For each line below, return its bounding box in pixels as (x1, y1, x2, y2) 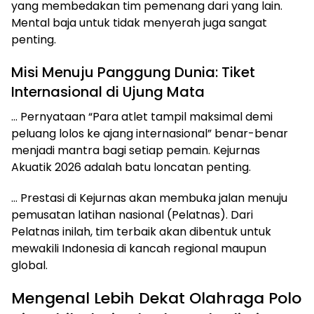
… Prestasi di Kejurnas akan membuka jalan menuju (11, 189, 287, 206)
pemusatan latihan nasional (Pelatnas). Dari (11, 206, 253, 223)
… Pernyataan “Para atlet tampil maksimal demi (11, 108, 273, 125)
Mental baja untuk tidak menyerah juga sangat (11, 14, 267, 31)
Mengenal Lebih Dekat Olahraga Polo (11, 287, 301, 309)
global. (11, 257, 48, 273)
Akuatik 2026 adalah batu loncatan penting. (11, 158, 251, 175)
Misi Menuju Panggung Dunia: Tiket (11, 62, 255, 82)
